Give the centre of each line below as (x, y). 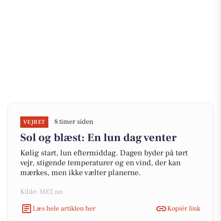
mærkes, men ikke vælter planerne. (80, 173)
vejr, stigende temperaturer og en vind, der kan (100, 163)
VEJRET (34, 122)
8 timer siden (74, 122)
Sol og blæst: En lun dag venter (98, 138)
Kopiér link (184, 208)
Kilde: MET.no (41, 192)
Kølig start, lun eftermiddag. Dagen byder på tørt (104, 153)
